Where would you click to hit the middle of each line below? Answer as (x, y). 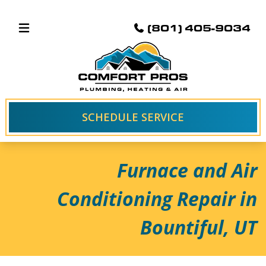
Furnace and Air (187, 170)
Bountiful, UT (199, 227)
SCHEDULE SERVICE (133, 117)
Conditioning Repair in (157, 198)
